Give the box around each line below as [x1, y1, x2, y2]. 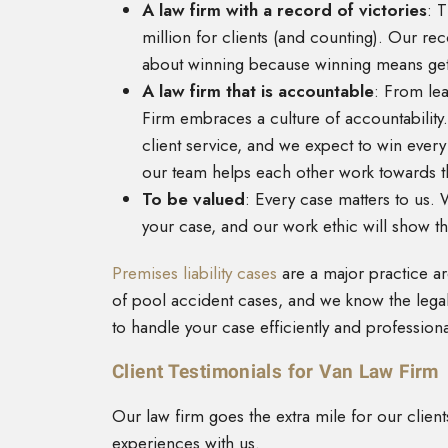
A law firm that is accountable [142, 79, 374, 104]
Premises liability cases [112, 261, 277, 286]
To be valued [142, 187, 245, 212]
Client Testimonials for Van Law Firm [112, 360, 439, 384]
